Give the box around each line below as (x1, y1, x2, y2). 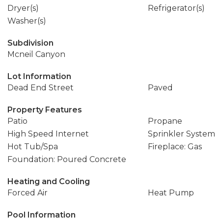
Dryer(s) (7, 3, 39, 13)
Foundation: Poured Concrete (7, 155, 126, 164)
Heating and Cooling (7, 177, 90, 186)
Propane (147, 116, 182, 126)
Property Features (7, 105, 82, 114)
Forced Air (7, 188, 48, 197)
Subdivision (7, 38, 54, 48)
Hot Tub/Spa (7, 142, 58, 151)
